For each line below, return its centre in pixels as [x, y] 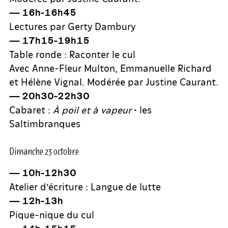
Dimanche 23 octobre [44, 151]
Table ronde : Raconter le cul [72, 54]
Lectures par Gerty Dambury [72, 26]
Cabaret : [31, 110]
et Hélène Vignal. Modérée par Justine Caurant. [114, 82]
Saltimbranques [45, 123]
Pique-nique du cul [52, 215]
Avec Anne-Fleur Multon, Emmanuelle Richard [110, 68]
